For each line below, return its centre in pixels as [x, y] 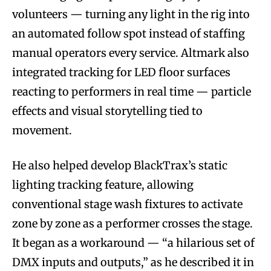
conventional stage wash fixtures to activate [127, 204]
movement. [42, 131]
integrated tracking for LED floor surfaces [121, 73]
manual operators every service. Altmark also [131, 53]
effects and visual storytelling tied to [107, 111]
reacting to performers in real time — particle [132, 92]
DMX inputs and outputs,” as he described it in [133, 263]
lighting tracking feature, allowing [103, 185]
